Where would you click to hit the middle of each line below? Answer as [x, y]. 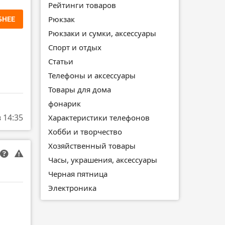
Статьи [61, 61]
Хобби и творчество [85, 131]
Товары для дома [80, 89]
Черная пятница [78, 174]
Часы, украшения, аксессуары [103, 159]
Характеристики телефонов [99, 117]
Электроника [72, 188]
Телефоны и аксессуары [92, 75]
